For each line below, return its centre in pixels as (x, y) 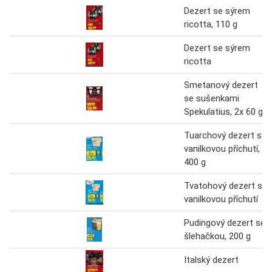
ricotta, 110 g (211, 24)
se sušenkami (212, 98)
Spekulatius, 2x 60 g (223, 111)
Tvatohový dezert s (223, 185)
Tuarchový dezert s (223, 135)
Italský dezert (211, 260)
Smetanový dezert (221, 85)
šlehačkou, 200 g (217, 236)
